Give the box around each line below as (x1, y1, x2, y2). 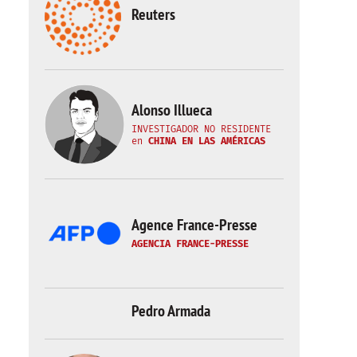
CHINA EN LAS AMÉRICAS (148, 135, 265, 147)
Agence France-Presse (131, 214, 257, 235)
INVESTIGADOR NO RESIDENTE (131, 123, 271, 135)
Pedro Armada (131, 300, 210, 321)
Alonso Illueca (131, 99, 212, 120)
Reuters (131, 3, 175, 25)
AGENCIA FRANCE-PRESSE (131, 238, 249, 249)
